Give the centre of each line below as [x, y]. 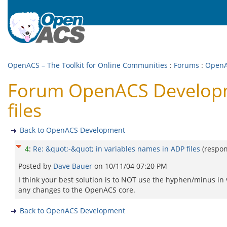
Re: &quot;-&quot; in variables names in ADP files [117, 149]
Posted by [36, 166]
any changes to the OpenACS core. [77, 190]
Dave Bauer [74, 166]
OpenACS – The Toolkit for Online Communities [88, 65]
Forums [186, 65]
